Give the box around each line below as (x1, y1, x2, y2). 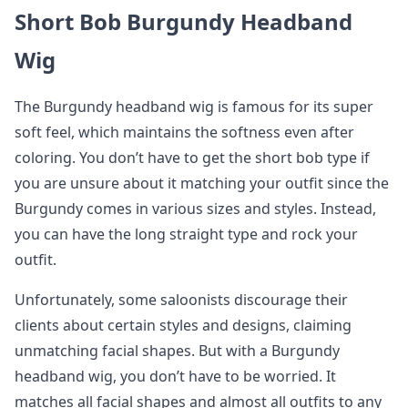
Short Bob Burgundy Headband (15, 6, 352, 36)
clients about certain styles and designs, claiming (15, 315, 352, 335)
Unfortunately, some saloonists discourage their (15, 290, 348, 310)
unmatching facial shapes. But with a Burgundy (15, 341, 340, 361)
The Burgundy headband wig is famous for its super (15, 97, 373, 117)
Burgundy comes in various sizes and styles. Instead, (15, 199, 376, 219)
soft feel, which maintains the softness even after (15, 122, 354, 142)
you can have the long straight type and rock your (15, 224, 358, 244)
